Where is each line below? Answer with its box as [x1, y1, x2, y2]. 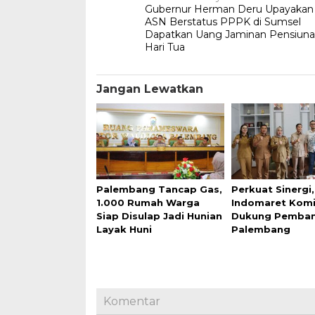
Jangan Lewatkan [96, 82, 203, 96]
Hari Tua [145, 41, 186, 54]
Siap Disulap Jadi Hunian [96, 210, 222, 222]
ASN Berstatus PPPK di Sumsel [145, 15, 302, 29]
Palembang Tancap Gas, [96, 184, 222, 195]
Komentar [103, 295, 160, 309]
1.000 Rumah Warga [96, 197, 200, 209]
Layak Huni [96, 224, 152, 236]
